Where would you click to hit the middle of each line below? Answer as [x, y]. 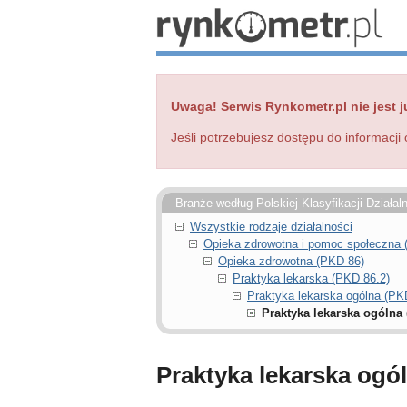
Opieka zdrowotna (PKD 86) [291, 261]
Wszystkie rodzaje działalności [271, 227]
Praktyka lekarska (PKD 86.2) [311, 278]
